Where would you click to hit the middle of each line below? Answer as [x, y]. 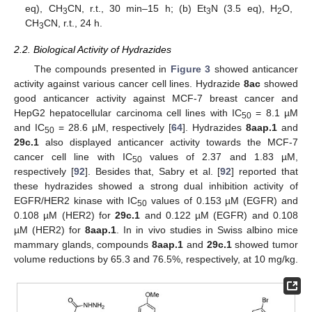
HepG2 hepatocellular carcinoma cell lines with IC [128, 113]
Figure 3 [190, 69]
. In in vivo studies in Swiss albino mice [208, 230]
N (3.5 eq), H [244, 8]
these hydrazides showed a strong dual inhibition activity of [156, 186]
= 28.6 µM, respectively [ [113, 128]
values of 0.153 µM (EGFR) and [223, 201]
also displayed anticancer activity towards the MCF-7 [169, 142]
